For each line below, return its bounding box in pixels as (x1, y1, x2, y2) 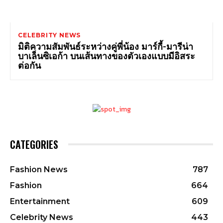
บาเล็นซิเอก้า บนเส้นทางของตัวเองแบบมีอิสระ (18, 49, 195, 62)
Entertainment (10, 197, 70, 207)
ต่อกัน (18, 58, 41, 72)
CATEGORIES (10, 137, 58, 152)
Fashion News (10, 165, 68, 175)
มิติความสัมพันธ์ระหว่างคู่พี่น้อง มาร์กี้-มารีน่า (18, 39, 193, 53)
